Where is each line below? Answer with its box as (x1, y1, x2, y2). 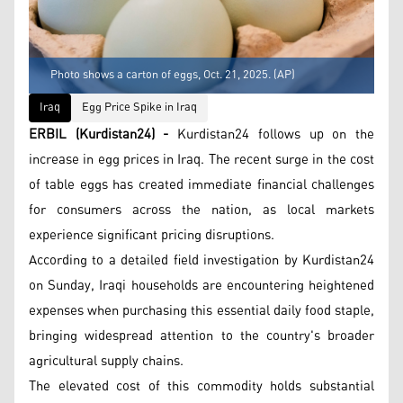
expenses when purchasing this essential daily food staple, (29, 297, 374, 324)
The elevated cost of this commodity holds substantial (29, 372, 374, 399)
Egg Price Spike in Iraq (82, 95, 197, 119)
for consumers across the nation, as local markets (29, 196, 374, 223)
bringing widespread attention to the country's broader (29, 322, 374, 349)
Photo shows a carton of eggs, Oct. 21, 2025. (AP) (50, 63, 295, 86)
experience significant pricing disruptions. (29, 221, 274, 248)
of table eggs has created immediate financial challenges (29, 171, 374, 198)
